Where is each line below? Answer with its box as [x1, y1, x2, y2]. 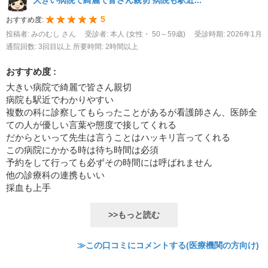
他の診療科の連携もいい [6, 170, 105, 181]
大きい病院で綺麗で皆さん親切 [6, 82, 132, 93]
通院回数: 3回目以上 [6, 43, 73, 51]
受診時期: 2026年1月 [194, 31, 262, 38]
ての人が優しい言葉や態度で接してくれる [6, 120, 176, 130]
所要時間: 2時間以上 [73, 43, 138, 51]
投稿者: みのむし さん [6, 31, 78, 38]
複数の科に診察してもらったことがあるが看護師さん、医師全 [6, 107, 257, 118]
